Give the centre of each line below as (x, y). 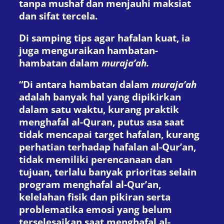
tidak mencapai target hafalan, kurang (109, 134)
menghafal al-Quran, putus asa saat (101, 122)
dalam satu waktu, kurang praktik (99, 109)
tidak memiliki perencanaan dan (95, 159)
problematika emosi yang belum (95, 209)
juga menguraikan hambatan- (88, 50)
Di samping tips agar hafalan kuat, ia (104, 37)
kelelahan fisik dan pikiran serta (95, 197)
